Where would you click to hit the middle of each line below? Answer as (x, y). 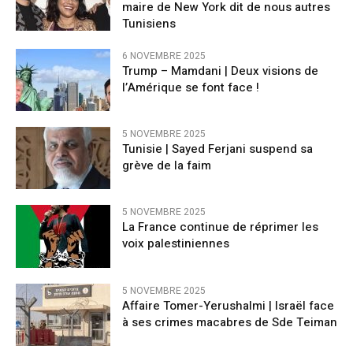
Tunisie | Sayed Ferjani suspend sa (217, 149)
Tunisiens (154, 23)
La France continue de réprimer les (220, 227)
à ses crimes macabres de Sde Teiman (230, 322)
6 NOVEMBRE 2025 (164, 56)
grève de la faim (167, 166)
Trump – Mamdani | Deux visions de (220, 71)
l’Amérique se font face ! (191, 87)
